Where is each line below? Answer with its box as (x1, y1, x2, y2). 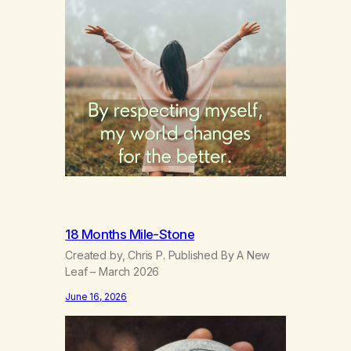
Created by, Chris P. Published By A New (65, 248, 270, 262)
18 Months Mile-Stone (65, 226, 195, 242)
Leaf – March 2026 (65, 265, 160, 279)
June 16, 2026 (65, 290, 127, 302)
